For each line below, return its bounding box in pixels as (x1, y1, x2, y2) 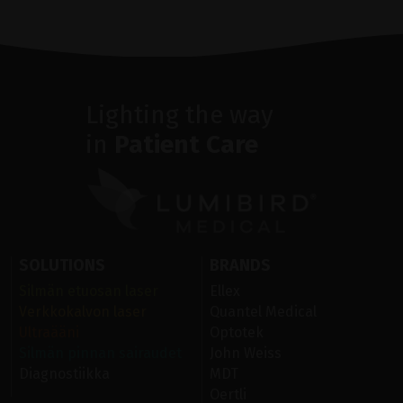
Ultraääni (19, 324, 79, 342)
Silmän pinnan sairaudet (19, 345, 182, 363)
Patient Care (113, 129, 258, 159)
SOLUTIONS (19, 255, 105, 276)
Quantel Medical (210, 303, 317, 321)
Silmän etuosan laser (19, 282, 158, 300)
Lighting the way (85, 99, 273, 130)
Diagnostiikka (19, 365, 110, 383)
